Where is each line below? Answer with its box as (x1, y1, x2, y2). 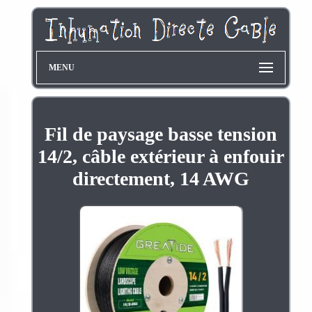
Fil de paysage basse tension (44, 123, 277, 145)
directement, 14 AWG (72, 167, 249, 189)
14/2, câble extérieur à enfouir (37, 145, 284, 167)
